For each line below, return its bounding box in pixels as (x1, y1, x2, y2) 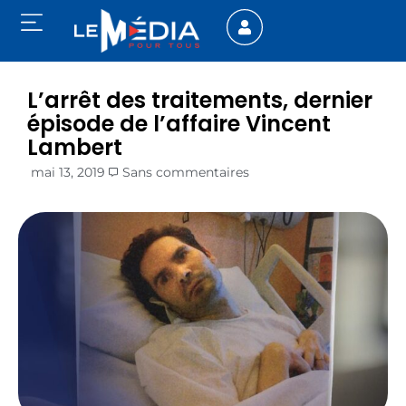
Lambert (27, 132, 122, 163)
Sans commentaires (122, 164, 249, 181)
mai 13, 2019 (31, 164, 105, 181)
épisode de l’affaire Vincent (27, 109, 331, 140)
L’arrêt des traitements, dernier (27, 85, 372, 116)
